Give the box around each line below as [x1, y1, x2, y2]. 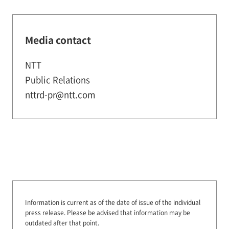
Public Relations [25, 73, 90, 86]
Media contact [25, 32, 91, 47]
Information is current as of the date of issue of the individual [25, 198, 200, 207]
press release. [25, 208, 67, 217]
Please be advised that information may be [66, 208, 190, 217]
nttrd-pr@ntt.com [25, 88, 95, 101]
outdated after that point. [25, 218, 99, 227]
